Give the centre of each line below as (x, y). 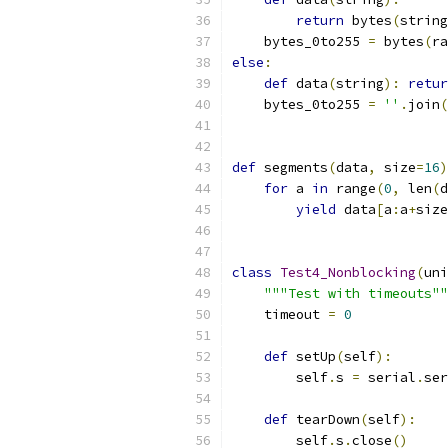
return (320, 20)
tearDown (324, 419)
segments (292, 167)
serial (388, 377)
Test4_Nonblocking (348, 272)
